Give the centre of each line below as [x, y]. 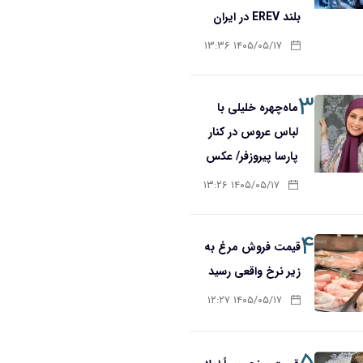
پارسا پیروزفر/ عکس [252, 156]
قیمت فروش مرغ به [252, 247]
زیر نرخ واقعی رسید [254, 271]
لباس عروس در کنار [254, 132]
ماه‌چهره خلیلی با [258, 107]
